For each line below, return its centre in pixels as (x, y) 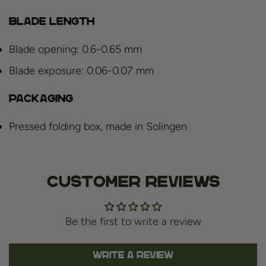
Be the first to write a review (133, 222)
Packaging (41, 98)
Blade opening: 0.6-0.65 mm (75, 50)
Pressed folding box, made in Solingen (98, 127)
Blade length (52, 21)
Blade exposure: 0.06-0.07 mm (81, 71)
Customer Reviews (133, 182)
